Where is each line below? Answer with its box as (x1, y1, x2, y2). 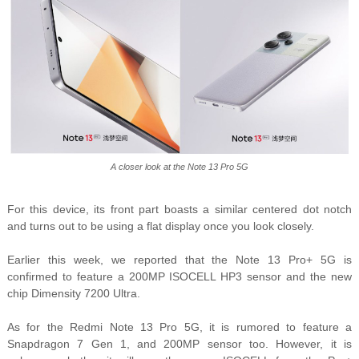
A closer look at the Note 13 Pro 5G (110, 162, 248, 172)
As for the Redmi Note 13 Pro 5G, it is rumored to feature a (6, 321, 353, 334)
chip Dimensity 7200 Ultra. (6, 287, 140, 301)
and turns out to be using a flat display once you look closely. (6, 220, 314, 233)
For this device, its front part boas (6, 203, 189, 216)
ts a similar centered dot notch (188, 203, 353, 216)
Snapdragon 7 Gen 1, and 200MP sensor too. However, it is (6, 337, 353, 351)
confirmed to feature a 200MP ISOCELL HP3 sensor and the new (6, 270, 353, 284)
